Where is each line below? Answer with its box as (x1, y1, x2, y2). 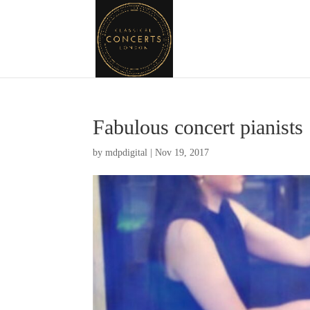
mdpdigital (105, 147, 148, 158)
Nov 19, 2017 (155, 147, 210, 158)
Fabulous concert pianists (93, 116, 304, 138)
